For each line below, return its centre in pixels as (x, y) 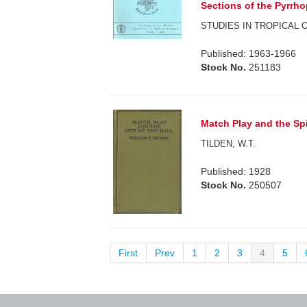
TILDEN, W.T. (229, 144)
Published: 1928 (236, 172)
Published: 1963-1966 (249, 54)
